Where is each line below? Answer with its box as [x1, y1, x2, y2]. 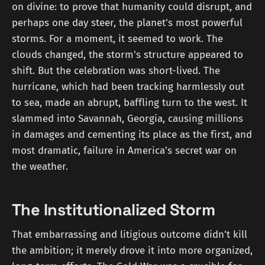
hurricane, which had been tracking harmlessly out [12, 80, 244, 93]
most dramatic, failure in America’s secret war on [12, 144, 237, 157]
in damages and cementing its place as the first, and [12, 128, 252, 141]
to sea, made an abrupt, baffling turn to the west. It [12, 96, 247, 109]
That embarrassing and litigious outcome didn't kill [12, 228, 247, 241]
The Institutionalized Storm [12, 199, 215, 220]
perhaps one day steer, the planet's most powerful [12, 17, 243, 30]
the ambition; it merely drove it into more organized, [12, 244, 253, 257]
